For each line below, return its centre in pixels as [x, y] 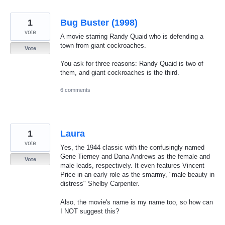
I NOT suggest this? [90, 211]
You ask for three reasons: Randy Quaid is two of [132, 64]
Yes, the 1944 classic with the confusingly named [132, 148]
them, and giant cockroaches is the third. [120, 73]
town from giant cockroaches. [103, 45]
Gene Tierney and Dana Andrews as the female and [135, 157]
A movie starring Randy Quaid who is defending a [132, 36]
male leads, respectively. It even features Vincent [132, 166]
